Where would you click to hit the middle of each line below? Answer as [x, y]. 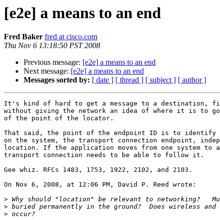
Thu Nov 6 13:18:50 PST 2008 [52, 46]
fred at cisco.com [71, 37]
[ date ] [103, 80]
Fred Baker [23, 37]
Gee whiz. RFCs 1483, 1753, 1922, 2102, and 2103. [98, 170]
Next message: [47, 71]
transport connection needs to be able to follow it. [104, 155]
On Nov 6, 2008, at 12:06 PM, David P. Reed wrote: [100, 185]
